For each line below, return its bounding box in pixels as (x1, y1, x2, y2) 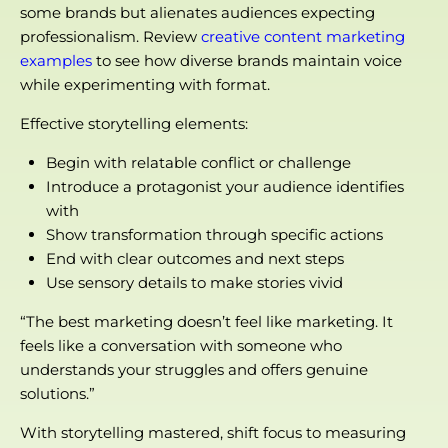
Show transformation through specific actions (45, 225, 383, 245)
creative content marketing (201, 27, 405, 47)
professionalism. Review (20, 27, 201, 47)
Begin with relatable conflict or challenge (45, 153, 351, 173)
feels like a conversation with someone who (20, 336, 342, 356)
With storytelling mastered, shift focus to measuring (20, 423, 406, 443)
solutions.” (20, 384, 95, 404)
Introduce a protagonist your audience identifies (45, 177, 404, 197)
